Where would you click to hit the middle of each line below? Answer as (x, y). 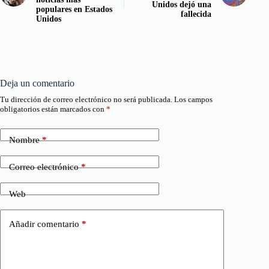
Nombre (24, 140)
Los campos (193, 99)
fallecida (196, 14)
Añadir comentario (44, 224)
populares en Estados (74, 9)
